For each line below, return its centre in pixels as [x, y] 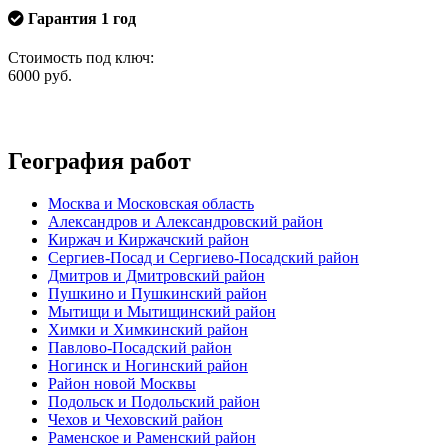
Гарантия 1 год [80, 18]
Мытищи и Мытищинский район [162, 311]
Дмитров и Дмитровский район [156, 275]
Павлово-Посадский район [140, 347]
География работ [99, 160]
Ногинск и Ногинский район [148, 365]
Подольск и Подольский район [154, 401]
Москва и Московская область [151, 203]
